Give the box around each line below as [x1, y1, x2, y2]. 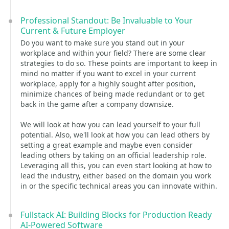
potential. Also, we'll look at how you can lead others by [20, 130, 210, 140]
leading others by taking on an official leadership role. [20, 150, 207, 160]
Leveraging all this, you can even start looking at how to [20, 161, 212, 170]
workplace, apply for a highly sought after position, [20, 79, 196, 88]
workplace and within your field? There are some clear [20, 48, 206, 58]
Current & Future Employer [20, 25, 125, 36]
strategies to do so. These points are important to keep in [20, 58, 217, 68]
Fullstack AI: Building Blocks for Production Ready [20, 209, 212, 220]
